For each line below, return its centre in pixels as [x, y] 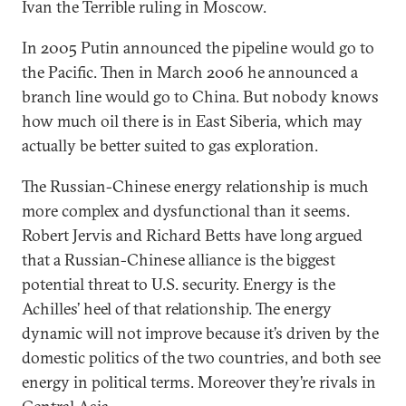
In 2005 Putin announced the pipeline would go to [198, 47]
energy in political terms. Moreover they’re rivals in [199, 382]
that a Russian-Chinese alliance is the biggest [179, 259]
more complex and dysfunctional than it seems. [186, 210]
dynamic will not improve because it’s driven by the [200, 333]
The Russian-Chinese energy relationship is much [195, 186]
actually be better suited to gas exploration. [170, 145]
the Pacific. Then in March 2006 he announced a [190, 72]
